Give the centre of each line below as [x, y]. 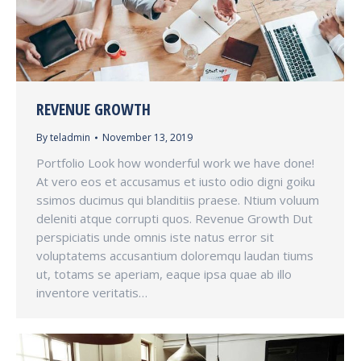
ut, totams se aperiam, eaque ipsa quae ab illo [164, 274]
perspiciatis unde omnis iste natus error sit [155, 237]
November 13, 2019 [147, 137]
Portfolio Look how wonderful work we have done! [175, 162]
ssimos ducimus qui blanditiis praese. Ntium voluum [178, 199]
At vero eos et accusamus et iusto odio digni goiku [176, 181]
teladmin [70, 137]
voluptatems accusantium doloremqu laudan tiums [175, 255]
